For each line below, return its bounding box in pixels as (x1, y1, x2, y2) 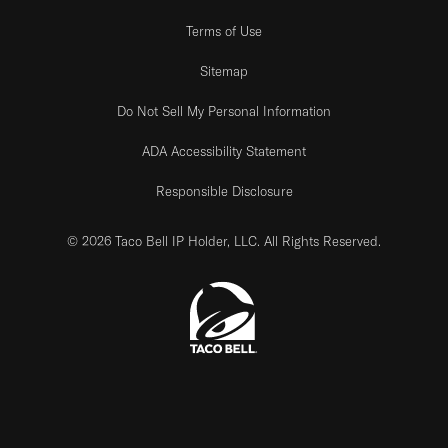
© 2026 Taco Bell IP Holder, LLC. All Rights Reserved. (67, 232, 381, 249)
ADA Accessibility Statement (142, 142, 306, 159)
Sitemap (200, 62, 248, 79)
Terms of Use (186, 22, 262, 39)
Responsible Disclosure (155, 182, 293, 199)
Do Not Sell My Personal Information (117, 102, 331, 119)
